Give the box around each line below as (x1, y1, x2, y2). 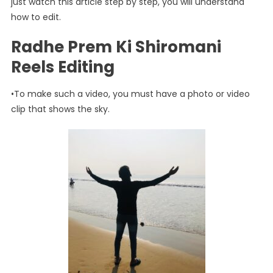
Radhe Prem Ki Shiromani (10, 35, 221, 58)
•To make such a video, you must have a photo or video (10, 87, 250, 100)
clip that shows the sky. (10, 102, 110, 115)
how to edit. (10, 10, 61, 23)
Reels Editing (10, 55, 115, 78)
